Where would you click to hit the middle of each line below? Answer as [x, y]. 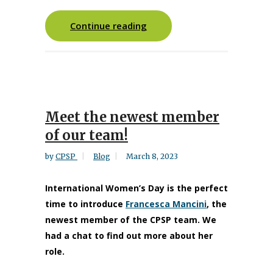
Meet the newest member [132, 117]
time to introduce [85, 204]
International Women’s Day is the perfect [136, 188]
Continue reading [108, 26]
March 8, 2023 [152, 156]
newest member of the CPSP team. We [131, 220]
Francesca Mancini [166, 204]
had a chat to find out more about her [129, 236]
